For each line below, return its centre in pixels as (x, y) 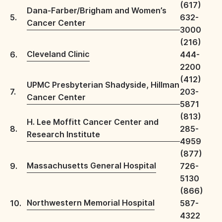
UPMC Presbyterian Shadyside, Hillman (103, 85)
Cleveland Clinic (58, 54)
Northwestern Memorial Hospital (91, 203)
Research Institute (63, 134)
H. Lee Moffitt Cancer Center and (93, 122)
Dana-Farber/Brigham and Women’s (97, 10)
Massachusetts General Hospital (91, 166)
